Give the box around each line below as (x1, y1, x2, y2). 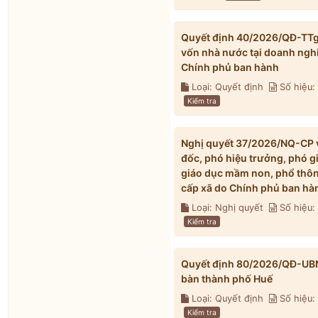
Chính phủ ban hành (181, 61, 279, 73)
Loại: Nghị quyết (189, 202, 269, 213)
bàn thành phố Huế (181, 273, 273, 285)
